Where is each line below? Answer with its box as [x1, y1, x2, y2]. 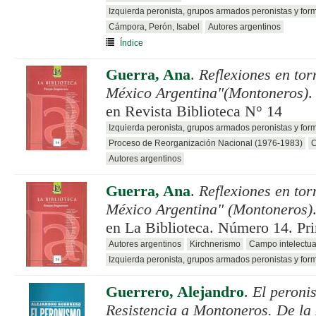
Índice [120, 37, 143, 48]
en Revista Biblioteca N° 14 [106, 102, 282, 120]
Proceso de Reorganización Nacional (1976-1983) [109, 138, 303, 148]
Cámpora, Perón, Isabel [109, 21, 200, 32]
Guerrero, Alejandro [106, 283, 244, 300]
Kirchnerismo [190, 238, 241, 249]
